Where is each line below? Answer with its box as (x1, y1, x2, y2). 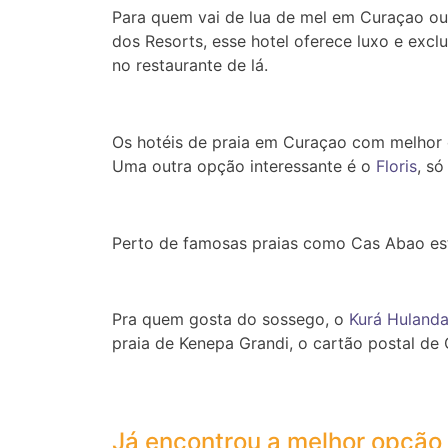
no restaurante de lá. (112, 54, 268, 75)
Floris (371, 155, 417, 176)
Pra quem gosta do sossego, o (112, 309, 349, 330)
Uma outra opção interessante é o (112, 155, 371, 176)
